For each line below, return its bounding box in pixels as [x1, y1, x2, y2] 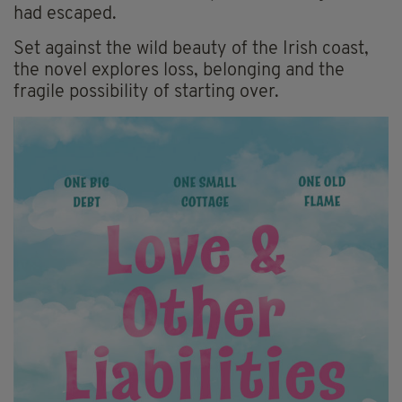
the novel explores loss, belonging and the [13, 62, 345, 81]
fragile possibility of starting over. [13, 83, 279, 102]
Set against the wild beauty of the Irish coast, [13, 40, 369, 59]
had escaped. [13, 5, 117, 24]
